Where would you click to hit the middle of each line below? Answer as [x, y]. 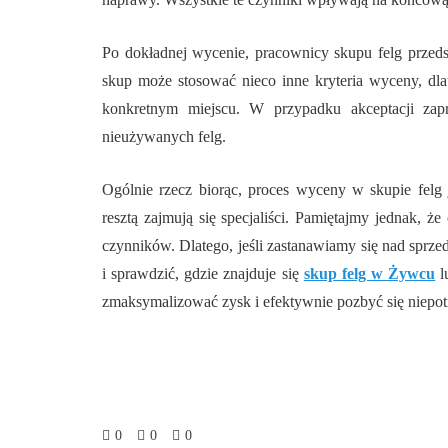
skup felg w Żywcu [369, 273]
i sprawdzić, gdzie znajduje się [203, 273]
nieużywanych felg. [164, 136]
